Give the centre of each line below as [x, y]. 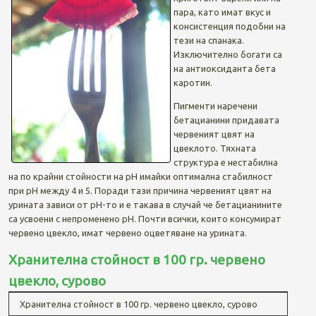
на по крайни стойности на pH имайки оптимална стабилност [140, 176]
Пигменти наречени [215, 105]
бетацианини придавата [226, 120]
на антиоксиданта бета [224, 68]
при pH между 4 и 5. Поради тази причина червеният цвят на [140, 190]
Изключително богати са [227, 54]
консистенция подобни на [229, 26]
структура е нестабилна [225, 162]
